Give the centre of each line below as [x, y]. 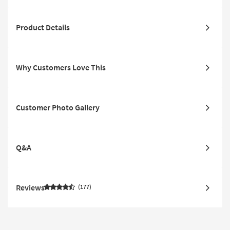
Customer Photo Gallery [58, 108]
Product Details [43, 27]
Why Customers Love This [61, 68]
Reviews [30, 188]
